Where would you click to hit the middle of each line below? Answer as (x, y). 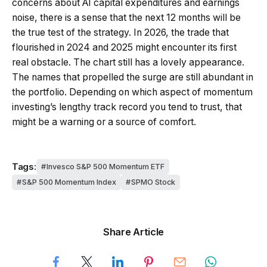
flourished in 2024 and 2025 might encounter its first (124, 47)
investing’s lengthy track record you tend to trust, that (127, 107)
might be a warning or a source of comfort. (104, 122)
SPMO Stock (153, 182)
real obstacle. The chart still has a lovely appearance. (128, 62)
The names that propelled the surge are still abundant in (133, 77)
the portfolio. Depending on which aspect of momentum (132, 92)
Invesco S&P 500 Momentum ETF (105, 166)
